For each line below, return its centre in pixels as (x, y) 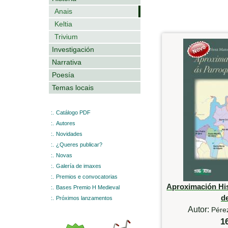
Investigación (73, 49)
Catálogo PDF (73, 112)
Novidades (69, 134)
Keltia (63, 24)
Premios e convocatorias (87, 176)
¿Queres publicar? (79, 144)
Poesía (63, 75)
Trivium (66, 36)
